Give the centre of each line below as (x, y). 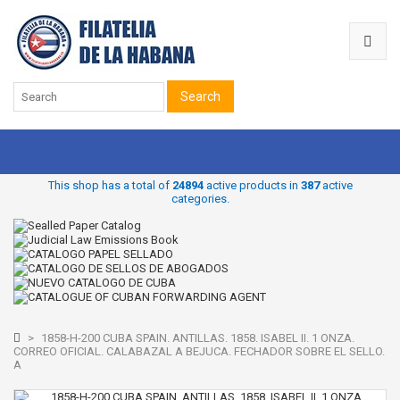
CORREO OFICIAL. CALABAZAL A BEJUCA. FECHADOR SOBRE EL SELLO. (199, 351)
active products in (252, 185)
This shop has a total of (110, 185)
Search (200, 96)
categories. (200, 199)
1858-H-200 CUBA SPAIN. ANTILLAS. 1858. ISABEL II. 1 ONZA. (196, 338)
